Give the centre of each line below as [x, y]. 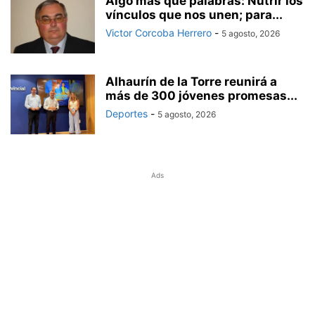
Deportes [127, 113]
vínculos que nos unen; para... [194, 14]
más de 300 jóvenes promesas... [201, 95]
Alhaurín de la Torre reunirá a [191, 81]
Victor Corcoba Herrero [159, 32]
